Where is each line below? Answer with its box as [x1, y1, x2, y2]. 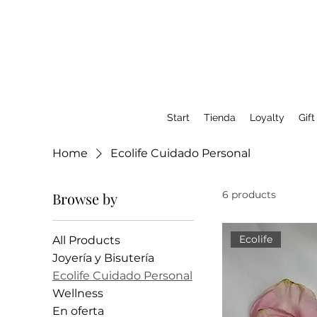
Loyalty [250, 112, 284, 123]
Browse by [52, 189, 117, 208]
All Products [52, 234, 120, 247]
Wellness [52, 287, 103, 300]
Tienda [204, 112, 236, 123]
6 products [221, 188, 276, 201]
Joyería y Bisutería [52, 251, 154, 265]
